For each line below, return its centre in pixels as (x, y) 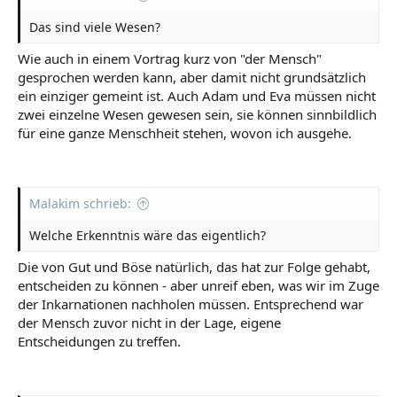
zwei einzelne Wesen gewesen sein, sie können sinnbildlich (197, 114)
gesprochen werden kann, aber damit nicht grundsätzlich (192, 77)
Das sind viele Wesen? (95, 27)
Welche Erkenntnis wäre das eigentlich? (148, 235)
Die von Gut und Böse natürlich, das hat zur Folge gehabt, (194, 267)
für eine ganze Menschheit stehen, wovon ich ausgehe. (185, 133)
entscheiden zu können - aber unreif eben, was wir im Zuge (198, 285)
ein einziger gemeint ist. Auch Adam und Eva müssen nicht (197, 96)
